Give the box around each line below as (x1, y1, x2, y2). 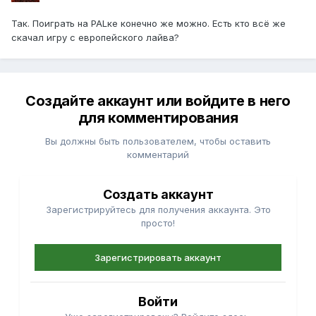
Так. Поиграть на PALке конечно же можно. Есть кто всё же (11, 18, 286, 30)
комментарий (127, 149, 189, 161)
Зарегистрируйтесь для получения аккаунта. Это (45, 204, 271, 216)
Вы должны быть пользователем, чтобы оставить (45, 135, 271, 147)
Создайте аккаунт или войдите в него (25, 92, 291, 110)
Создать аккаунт (102, 187, 214, 202)
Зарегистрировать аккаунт (95, 252, 221, 264)
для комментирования (78, 109, 238, 127)
